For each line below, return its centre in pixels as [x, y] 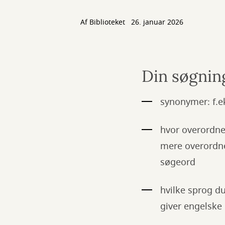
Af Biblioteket [104, 22]
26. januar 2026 [157, 22]
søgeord [178, 162]
